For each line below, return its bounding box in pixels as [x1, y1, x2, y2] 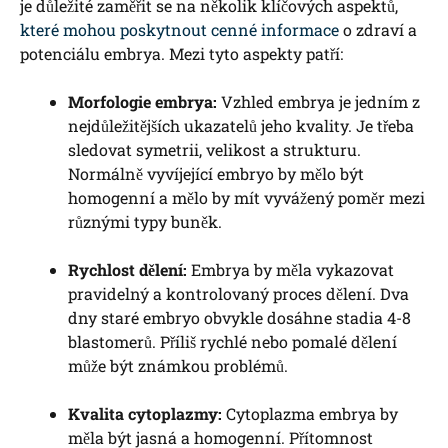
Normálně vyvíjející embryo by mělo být [68, 162, 364, 184]
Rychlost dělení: [68, 258, 187, 280]
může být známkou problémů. [68, 354, 288, 376]
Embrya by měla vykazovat [187, 258, 394, 280]
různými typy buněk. [68, 210, 222, 232]
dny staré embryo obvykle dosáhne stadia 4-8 [68, 306, 411, 328]
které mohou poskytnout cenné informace [20, 18, 339, 40]
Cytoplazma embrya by [222, 402, 398, 424]
